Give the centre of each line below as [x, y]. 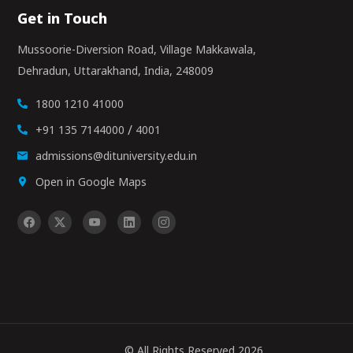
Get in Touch [63, 18]
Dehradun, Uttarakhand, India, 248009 [116, 71]
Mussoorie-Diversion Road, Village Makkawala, [137, 49]
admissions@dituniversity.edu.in [117, 156]
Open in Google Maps [91, 182]
